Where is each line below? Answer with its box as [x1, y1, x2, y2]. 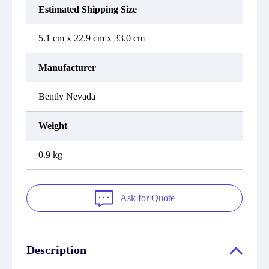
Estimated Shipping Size [38, 4, 137, 14]
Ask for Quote [119, 193, 175, 203]
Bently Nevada [38, 91, 95, 101]
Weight [38, 121, 67, 131]
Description [26, 243, 86, 256]
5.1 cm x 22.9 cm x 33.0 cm [38, 33, 145, 43]
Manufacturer [38, 62, 96, 73]
